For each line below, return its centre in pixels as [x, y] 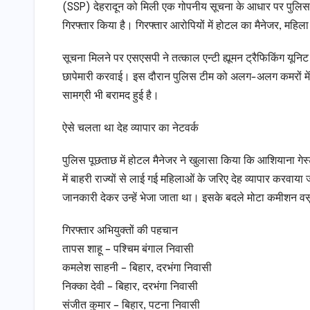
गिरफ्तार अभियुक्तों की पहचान [120, 231]
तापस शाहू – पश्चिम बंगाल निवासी [128, 250]
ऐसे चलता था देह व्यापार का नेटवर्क [130, 129]
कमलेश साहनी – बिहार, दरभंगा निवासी [137, 268]
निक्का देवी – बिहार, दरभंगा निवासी [130, 287]
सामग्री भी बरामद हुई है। [111, 96]
